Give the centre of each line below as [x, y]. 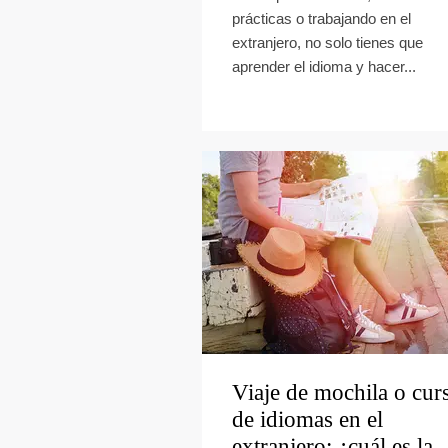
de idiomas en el [307, 419]
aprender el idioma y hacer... [324, 66]
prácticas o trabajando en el [321, 18]
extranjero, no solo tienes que [327, 42]
